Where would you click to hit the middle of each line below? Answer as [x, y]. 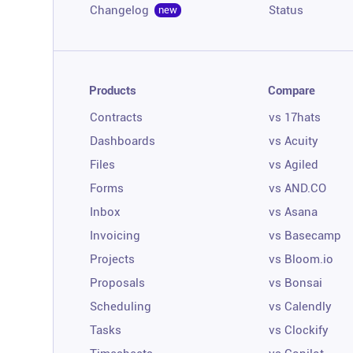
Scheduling [121, 306]
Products [113, 90]
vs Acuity [294, 141]
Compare [292, 90]
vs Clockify [299, 330]
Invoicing [115, 235]
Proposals [117, 282]
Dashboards [123, 141]
